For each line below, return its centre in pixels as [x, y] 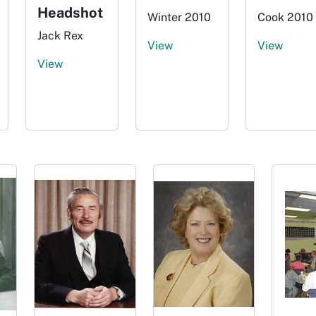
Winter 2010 [179, 17]
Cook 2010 [285, 17]
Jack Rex [60, 36]
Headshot [70, 13]
